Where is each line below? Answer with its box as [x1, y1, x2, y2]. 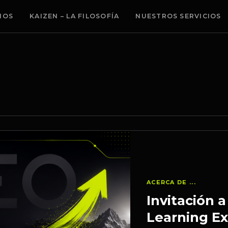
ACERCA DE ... [146, 178, 196, 186]
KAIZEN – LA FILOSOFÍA [30, 12, 120, 20]
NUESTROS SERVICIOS [135, 12, 221, 20]
